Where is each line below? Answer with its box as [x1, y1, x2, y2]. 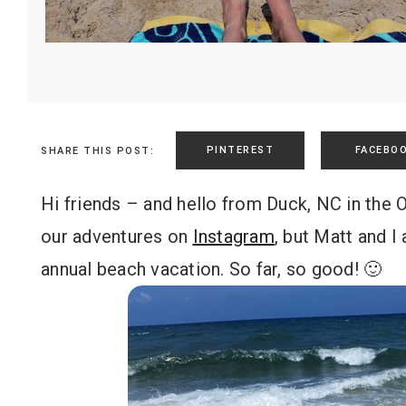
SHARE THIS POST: [41, 144, 154, 157]
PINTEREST [206, 144, 275, 156]
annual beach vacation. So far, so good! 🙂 [41, 258, 382, 280]
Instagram [192, 226, 275, 247]
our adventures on [41, 226, 193, 247]
